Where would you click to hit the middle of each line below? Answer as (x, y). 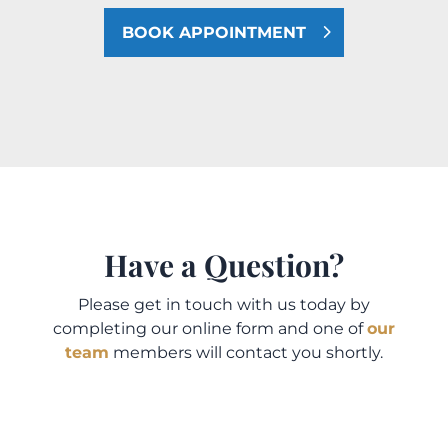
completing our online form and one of (209, 328)
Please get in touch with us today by (223, 304)
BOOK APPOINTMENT (213, 33)
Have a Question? (223, 264)
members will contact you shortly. (245, 352)
